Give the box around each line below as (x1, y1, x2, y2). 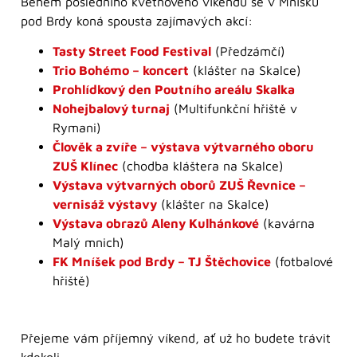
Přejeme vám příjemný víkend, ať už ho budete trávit (21, 331, 331, 346)
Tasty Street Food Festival (53, 44, 211, 59)
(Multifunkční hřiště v (170, 101, 297, 116)
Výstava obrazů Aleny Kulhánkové (53, 216, 259, 231)
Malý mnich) (53, 235, 124, 250)
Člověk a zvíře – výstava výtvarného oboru (53, 139, 314, 155)
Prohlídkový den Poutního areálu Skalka (53, 82, 295, 97)
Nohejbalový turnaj (53, 101, 170, 116)
